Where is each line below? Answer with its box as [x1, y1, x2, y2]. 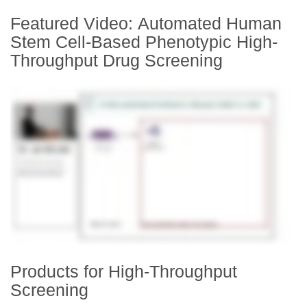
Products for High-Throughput [10, 262, 237, 282]
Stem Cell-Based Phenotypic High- [10, 32, 278, 52]
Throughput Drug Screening [10, 51, 223, 71]
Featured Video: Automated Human [10, 14, 282, 34]
